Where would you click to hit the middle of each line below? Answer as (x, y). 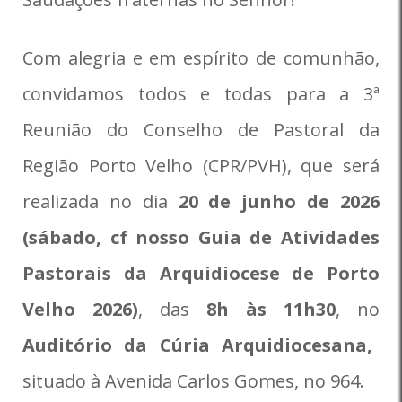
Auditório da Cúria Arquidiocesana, (197, 345)
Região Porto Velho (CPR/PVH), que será (201, 166)
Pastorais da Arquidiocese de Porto (201, 273)
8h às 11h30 (271, 309)
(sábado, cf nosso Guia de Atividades (201, 237)
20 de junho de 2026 (279, 201)
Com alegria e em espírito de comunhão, (201, 58)
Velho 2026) (80, 309)
